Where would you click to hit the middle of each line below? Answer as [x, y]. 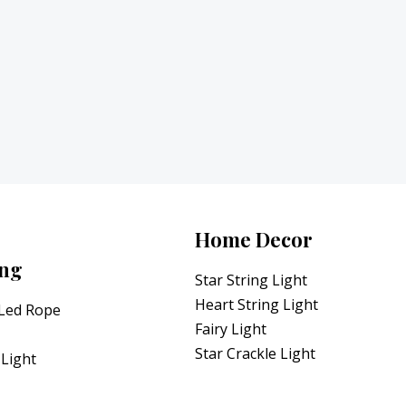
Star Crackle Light [256, 353]
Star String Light [251, 280]
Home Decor [254, 239]
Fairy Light [231, 329]
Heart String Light [257, 304]
